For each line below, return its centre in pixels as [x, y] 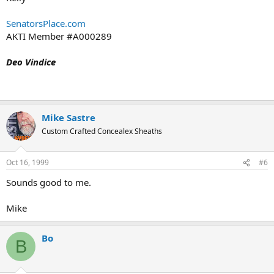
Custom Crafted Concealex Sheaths [102, 131]
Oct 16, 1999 [28, 162]
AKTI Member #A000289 [59, 36]
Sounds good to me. [49, 182]
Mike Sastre [68, 117]
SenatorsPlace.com [46, 23]
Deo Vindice [31, 61]
